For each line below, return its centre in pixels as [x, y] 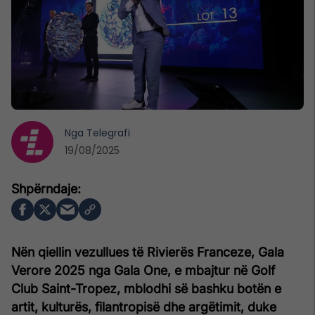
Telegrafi [108, 133]
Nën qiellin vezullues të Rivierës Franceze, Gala [148, 252]
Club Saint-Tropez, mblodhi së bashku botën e [146, 288]
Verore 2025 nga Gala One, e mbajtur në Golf [143, 270]
